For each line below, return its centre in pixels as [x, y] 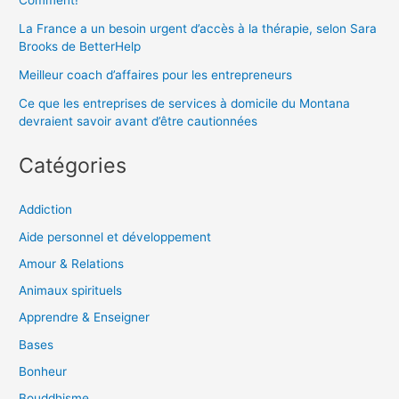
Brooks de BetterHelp [80, 47]
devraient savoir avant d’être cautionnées [138, 122]
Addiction [46, 210]
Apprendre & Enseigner [85, 318]
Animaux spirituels [71, 291]
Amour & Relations [72, 263]
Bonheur [43, 371]
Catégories [73, 166]
